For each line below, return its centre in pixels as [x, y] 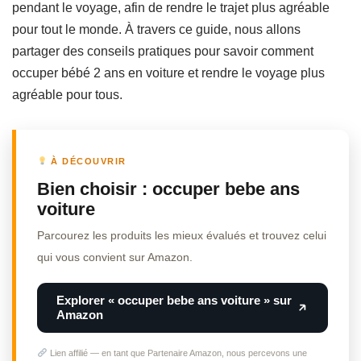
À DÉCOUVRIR [87, 162]
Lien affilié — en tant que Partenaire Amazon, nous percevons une [177, 353]
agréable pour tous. [67, 95]
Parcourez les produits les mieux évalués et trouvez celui [182, 236]
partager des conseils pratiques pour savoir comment [163, 52]
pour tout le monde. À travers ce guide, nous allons [156, 30]
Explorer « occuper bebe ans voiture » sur [174, 301]
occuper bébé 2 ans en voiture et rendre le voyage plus [168, 73]
